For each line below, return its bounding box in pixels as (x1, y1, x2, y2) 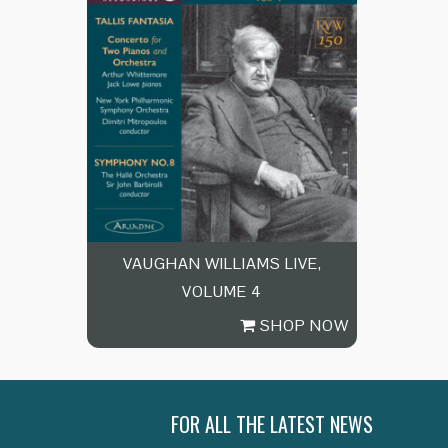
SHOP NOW (256, 314, 349, 336)
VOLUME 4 (182, 280, 262, 302)
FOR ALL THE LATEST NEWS (170, 408, 373, 439)
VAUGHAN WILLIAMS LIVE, (122, 252, 322, 274)
